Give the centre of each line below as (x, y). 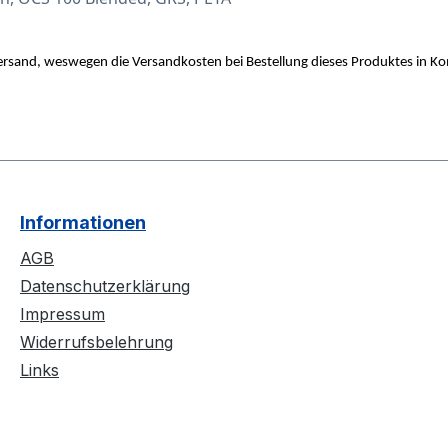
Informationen (83, 223)
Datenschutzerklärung (105, 286)
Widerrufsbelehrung (96, 342)
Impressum (62, 314)
